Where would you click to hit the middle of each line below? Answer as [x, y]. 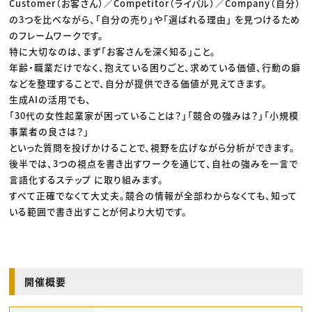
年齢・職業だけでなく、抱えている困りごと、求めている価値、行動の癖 [155, 68]
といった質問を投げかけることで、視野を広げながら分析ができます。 [153, 148]
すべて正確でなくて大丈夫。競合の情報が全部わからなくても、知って [154, 196]
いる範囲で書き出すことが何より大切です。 [99, 212]
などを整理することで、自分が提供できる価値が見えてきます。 [139, 84]
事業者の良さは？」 [49, 132]
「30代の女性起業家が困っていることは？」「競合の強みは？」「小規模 [154, 116]
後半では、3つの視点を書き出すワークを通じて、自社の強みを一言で [154, 164]
